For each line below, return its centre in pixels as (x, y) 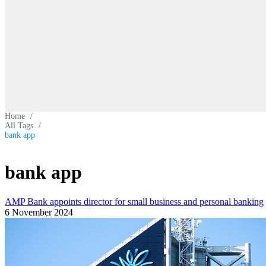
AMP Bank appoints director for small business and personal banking (134, 201)
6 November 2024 (39, 212)
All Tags (19, 126)
